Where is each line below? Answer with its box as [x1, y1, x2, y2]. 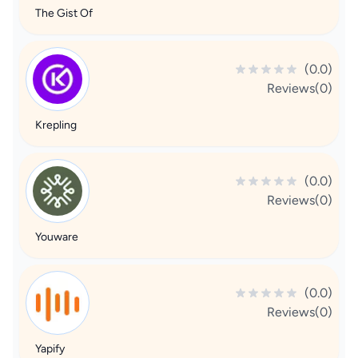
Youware [35, 230, 78, 244]
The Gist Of [35, 6, 93, 20]
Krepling [35, 118, 77, 132]
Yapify [35, 342, 65, 356]
